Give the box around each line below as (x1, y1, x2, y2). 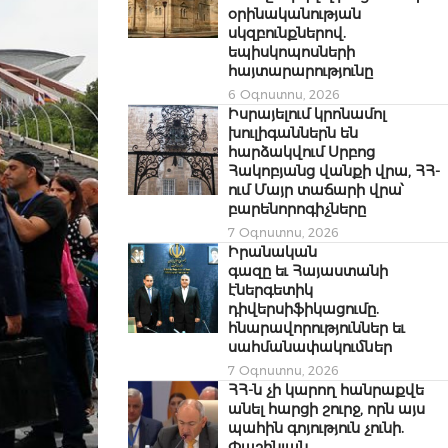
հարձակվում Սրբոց (228, 143, 375, 162)
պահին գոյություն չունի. (228, 419, 404, 438)
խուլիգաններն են (228, 124, 358, 143)
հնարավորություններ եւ (228, 319, 405, 338)
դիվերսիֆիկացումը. (228, 300, 379, 319)
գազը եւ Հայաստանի (228, 262, 388, 281)
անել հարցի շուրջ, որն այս (228, 400, 425, 419)
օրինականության (228, 5, 361, 24)
